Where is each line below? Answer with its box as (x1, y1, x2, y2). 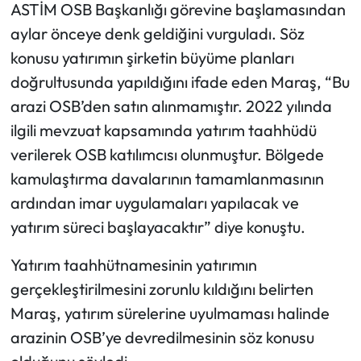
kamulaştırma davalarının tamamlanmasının (10, 168, 324, 189)
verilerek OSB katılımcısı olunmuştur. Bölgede (10, 143, 324, 164)
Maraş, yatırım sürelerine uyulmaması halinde (10, 302, 330, 323)
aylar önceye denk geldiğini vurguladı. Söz (10, 23, 305, 44)
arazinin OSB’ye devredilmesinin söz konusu (10, 326, 314, 347)
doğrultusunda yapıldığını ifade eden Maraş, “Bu (10, 71, 350, 92)
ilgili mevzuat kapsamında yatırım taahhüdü (10, 119, 317, 140)
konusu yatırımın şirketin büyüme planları (10, 47, 294, 68)
